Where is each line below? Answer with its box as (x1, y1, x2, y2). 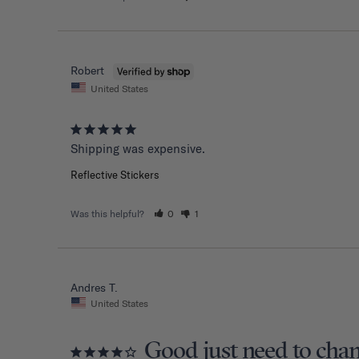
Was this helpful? (71, 208, 147, 220)
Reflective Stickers (71, 168, 159, 182)
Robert (71, 63, 104, 78)
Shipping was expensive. (71, 141, 205, 157)
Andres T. (71, 280, 118, 296)
